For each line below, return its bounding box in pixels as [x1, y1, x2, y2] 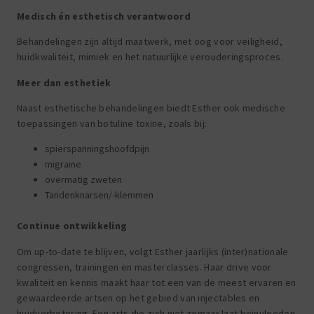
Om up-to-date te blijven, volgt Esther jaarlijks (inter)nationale [17, 245, 289, 258]
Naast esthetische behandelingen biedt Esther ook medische [17, 102, 286, 115]
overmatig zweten [45, 173, 122, 186]
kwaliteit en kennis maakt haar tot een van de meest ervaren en [17, 275, 296, 289]
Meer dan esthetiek [17, 76, 111, 89]
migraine [45, 158, 81, 171]
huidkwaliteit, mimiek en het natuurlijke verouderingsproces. [17, 50, 283, 64]
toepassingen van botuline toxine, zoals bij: [17, 117, 207, 130]
